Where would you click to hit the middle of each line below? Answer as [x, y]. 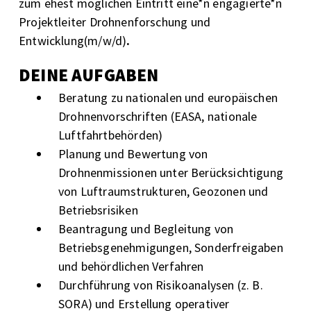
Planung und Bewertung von [133, 153]
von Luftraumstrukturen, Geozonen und [163, 191]
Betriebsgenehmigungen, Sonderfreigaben [171, 247]
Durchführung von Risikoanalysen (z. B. [161, 285]
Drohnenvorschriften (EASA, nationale [158, 116]
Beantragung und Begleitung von [146, 228]
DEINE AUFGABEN [89, 75]
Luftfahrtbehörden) [111, 135]
